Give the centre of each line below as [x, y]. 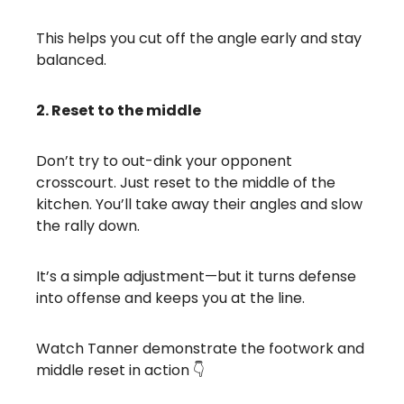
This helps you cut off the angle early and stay [199, 38]
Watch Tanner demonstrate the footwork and [200, 348]
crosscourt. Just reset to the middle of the [186, 182]
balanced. [71, 60]
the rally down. [88, 225]
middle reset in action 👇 [120, 370]
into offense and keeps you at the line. [170, 298]
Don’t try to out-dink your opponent [164, 161]
